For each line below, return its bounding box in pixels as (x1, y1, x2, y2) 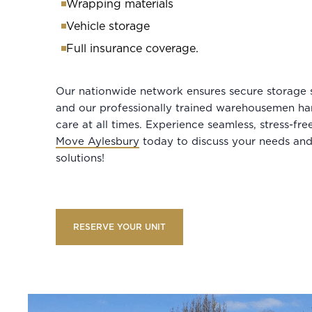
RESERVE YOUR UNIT (73, 223, 166, 231)
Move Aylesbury (56, 136, 139, 147)
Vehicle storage (66, 21, 150, 32)
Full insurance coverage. (66, 43, 202, 54)
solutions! (56, 153, 104, 164)
